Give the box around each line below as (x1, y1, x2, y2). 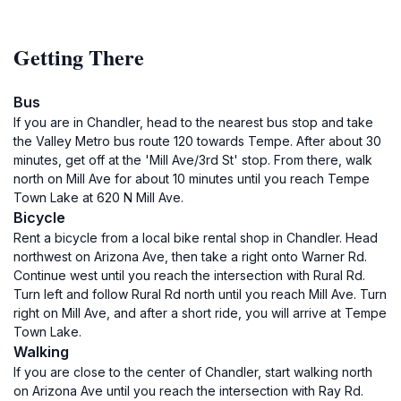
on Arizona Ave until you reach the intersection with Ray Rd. (13, 383, 363, 398)
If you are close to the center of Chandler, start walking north (13, 364, 372, 380)
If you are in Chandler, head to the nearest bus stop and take (13, 115, 373, 130)
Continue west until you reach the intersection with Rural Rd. (13, 268, 365, 283)
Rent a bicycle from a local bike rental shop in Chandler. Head (13, 230, 378, 245)
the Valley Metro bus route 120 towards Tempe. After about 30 (13, 133, 381, 149)
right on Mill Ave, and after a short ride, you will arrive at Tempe (13, 305, 387, 320)
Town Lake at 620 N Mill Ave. (13, 190, 183, 205)
